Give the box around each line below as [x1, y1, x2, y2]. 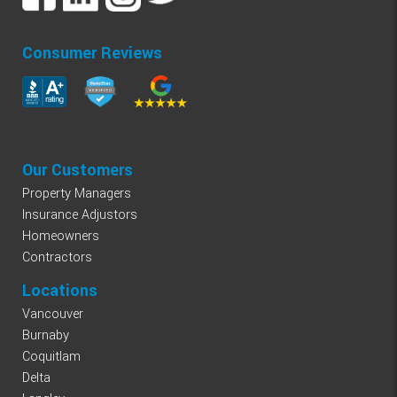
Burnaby [22, 325, 69, 345]
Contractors [22, 247, 92, 267]
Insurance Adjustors [22, 205, 137, 224]
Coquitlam [22, 346, 81, 366]
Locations [22, 278, 97, 302]
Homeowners [22, 226, 99, 245]
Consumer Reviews [22, 42, 162, 66]
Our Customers [22, 158, 133, 182]
